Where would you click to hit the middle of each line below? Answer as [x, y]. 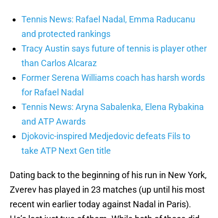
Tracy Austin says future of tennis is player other [114, 49]
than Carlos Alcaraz [59, 63]
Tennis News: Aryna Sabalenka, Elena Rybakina [113, 107]
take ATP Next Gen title [66, 151]
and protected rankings [66, 34]
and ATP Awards [54, 122]
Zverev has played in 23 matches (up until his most [107, 190]
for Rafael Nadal [53, 92]
